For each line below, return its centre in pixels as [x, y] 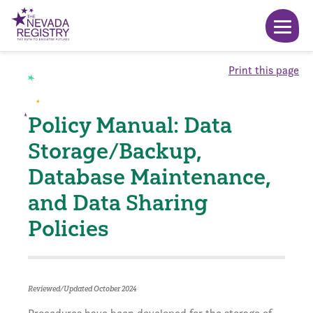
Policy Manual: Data [130, 125]
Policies [68, 228]
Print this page [264, 70]
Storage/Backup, [115, 151]
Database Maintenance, [150, 177]
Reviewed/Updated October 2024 [82, 289]
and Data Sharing [118, 203]
